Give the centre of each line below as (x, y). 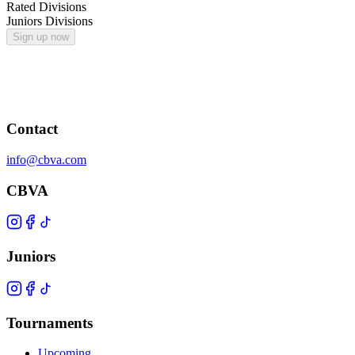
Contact (32, 129)
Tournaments (50, 323)
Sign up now (41, 36)
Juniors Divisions (50, 21)
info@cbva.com (46, 159)
